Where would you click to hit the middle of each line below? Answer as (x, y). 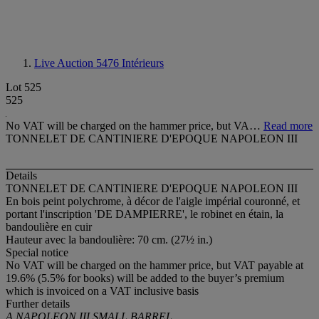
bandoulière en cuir (49, 227)
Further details (38, 304)
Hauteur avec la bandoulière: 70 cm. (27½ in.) (109, 240)
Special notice (37, 253)
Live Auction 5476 (78, 63)
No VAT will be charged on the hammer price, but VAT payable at (155, 266)
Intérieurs (143, 63)
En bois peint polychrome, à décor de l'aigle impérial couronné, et (153, 202)
